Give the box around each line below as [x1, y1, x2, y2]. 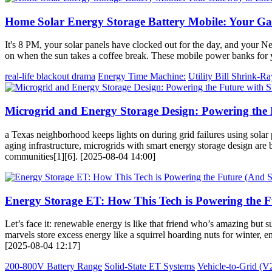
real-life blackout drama [5, 71, 95, 82]
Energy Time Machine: [98, 71, 186, 82]
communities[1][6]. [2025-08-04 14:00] [5, 151, 155, 161]
